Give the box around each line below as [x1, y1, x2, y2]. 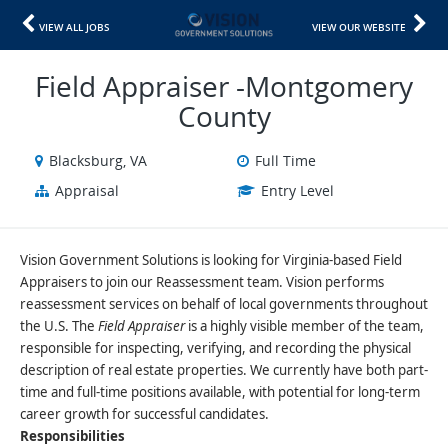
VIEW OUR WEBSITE [312, 20, 406, 34]
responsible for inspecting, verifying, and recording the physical [20, 339, 411, 357]
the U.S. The [20, 317, 98, 335]
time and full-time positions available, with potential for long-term [20, 383, 420, 401]
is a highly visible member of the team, [185, 317, 424, 335]
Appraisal [55, 181, 119, 200]
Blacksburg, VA [49, 151, 147, 170]
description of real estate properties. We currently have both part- [20, 361, 428, 379]
